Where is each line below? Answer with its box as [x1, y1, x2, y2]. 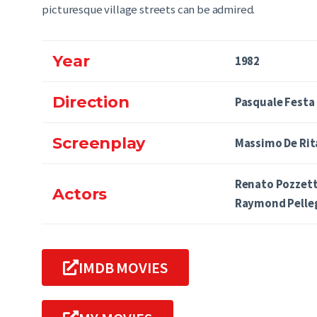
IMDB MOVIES [79, 257, 168, 277]
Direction [52, 92, 129, 113]
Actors [52, 183, 108, 204]
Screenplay [52, 133, 146, 154]
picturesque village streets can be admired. [42, 1, 255, 17]
